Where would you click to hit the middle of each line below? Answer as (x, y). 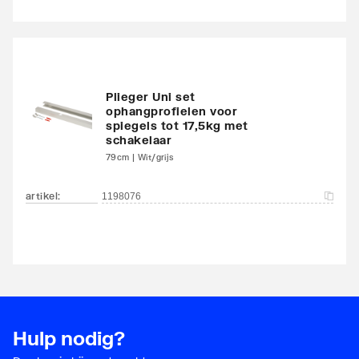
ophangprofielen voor (171, 111)
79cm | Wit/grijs (140, 157)
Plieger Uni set (151, 96)
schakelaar (139, 139)
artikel (42, 196)
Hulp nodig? (69, 337)
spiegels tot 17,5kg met (177, 125)
